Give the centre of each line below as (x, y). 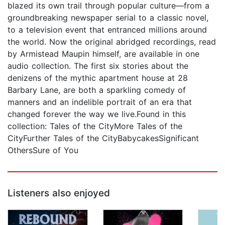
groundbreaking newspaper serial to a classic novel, (108, 18)
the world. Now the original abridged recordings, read (112, 42)
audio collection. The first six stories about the (98, 66)
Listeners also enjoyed (59, 193)
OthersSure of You (43, 150)
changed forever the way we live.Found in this (97, 114)
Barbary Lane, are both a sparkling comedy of (97, 90)
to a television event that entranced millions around (107, 30)
